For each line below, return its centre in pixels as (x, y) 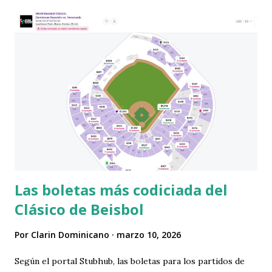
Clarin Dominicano (70, 235)
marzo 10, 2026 (149, 235)
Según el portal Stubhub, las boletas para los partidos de (130, 261)
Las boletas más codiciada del (121, 190)
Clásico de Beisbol (79, 209)
